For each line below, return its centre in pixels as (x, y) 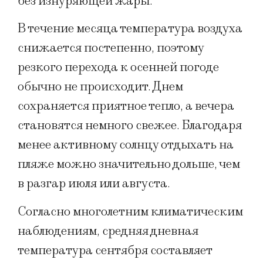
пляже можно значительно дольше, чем (129, 164)
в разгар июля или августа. (94, 184)
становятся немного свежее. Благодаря (130, 126)
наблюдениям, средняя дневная (108, 231)
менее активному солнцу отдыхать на (126, 145)
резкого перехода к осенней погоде (118, 68)
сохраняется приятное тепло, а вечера (126, 106)
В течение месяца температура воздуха (130, 29)
